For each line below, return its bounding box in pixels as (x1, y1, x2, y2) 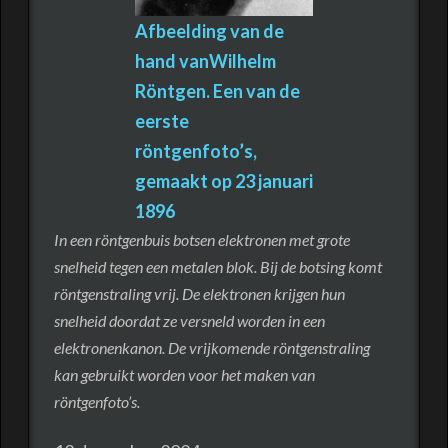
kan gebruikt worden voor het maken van (53, 364, 315, 384)
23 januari (235, 169, 313, 192)
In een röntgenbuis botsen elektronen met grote (53, 229, 350, 249)
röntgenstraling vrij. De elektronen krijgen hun (53, 283, 345, 303)
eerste (135, 109, 189, 132)
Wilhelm (209, 49, 276, 72)
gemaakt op (135, 169, 235, 192)
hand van (135, 49, 209, 72)
